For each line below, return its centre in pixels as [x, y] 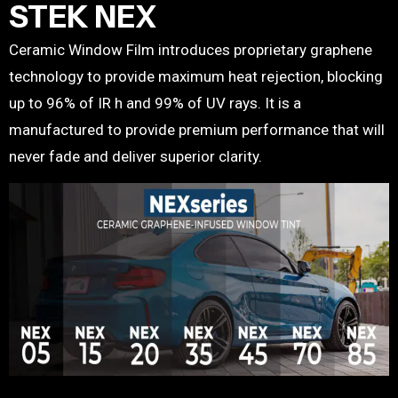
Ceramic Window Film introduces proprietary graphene [191, 50]
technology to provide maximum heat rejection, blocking [196, 77]
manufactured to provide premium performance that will [197, 130]
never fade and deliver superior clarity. [135, 157]
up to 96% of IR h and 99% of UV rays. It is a [155, 103]
